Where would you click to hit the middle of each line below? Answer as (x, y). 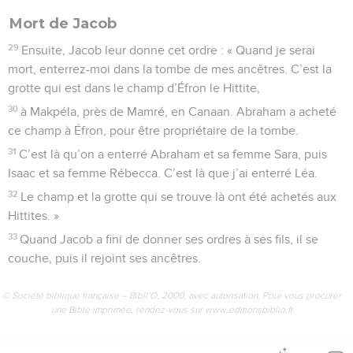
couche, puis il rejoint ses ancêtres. (104, 258)
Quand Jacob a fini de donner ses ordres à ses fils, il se (169, 239)
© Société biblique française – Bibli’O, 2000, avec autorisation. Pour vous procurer (172, 295)
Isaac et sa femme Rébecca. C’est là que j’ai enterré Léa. (163, 173)
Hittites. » (33, 216)
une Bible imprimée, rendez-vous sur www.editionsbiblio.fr (172, 309)
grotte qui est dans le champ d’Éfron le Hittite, (134, 88)
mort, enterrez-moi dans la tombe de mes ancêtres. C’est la (170, 69)
